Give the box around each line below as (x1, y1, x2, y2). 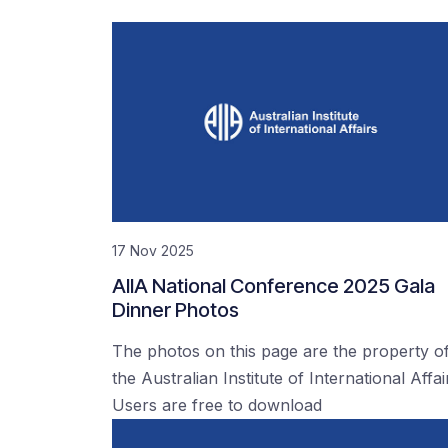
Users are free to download (112, 395, 322, 415)
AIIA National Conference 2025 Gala (112, 274, 435, 298)
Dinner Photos (112, 298, 239, 322)
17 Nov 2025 (112, 242, 194, 259)
